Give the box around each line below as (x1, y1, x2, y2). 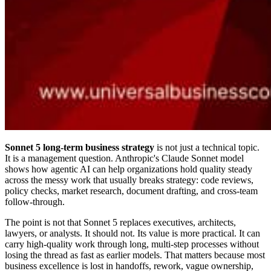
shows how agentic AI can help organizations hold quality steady (5, 164, 252, 175)
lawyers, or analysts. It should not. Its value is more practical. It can (5, 228, 260, 239)
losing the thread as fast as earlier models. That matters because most (5, 250, 265, 261)
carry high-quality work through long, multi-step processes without (5, 239, 259, 250)
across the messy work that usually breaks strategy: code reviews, (5, 175, 253, 186)
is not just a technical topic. (154, 142, 260, 153)
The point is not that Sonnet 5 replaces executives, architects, (5, 217, 236, 228)
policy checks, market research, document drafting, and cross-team (5, 186, 258, 197)
